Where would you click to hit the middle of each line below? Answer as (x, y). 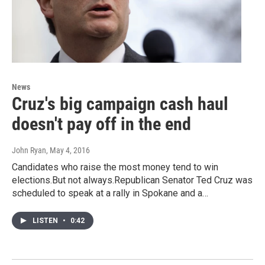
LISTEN (46, 221)
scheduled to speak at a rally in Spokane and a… (110, 193)
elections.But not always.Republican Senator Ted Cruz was (132, 180)
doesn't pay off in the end (101, 124)
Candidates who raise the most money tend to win (115, 167)
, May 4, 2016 (68, 151)
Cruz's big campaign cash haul (120, 104)
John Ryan (29, 151)
